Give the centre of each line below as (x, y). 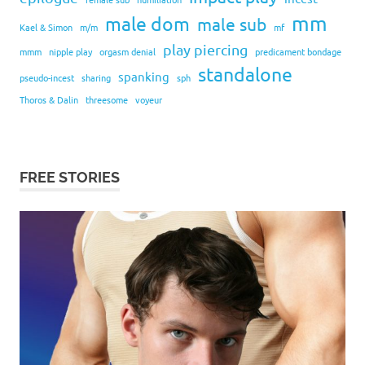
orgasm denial (128, 51)
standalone (245, 74)
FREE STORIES (70, 177)
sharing (96, 77)
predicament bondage (298, 51)
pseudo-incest (47, 77)
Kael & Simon (46, 27)
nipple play (70, 51)
